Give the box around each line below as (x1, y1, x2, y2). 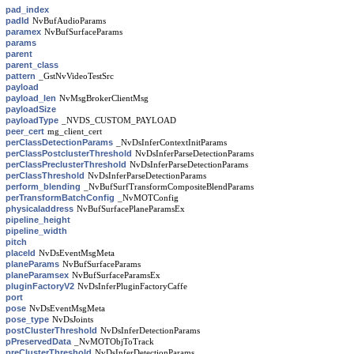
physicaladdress (6, 204, 73, 213)
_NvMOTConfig (118, 194, 179, 202)
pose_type (6, 314, 49, 324)
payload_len (6, 93, 56, 103)
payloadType (6, 115, 58, 125)
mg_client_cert (47, 127, 102, 136)
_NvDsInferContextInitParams (116, 138, 227, 147)
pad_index (6, 5, 49, 14)
